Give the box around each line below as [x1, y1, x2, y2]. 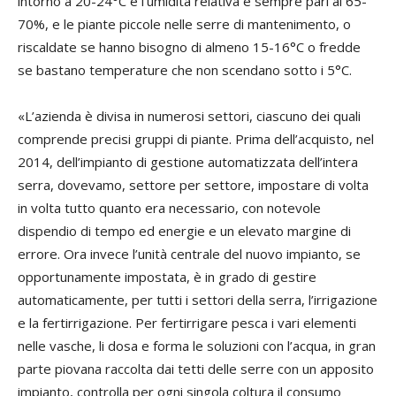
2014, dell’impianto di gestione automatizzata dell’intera [18, 153, 358, 171]
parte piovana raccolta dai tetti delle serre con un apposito [18, 360, 374, 378]
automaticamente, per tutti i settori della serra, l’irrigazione [18, 291, 377, 309]
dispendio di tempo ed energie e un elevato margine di [18, 222, 351, 240]
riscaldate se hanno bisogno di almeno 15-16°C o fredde [18, 38, 361, 57]
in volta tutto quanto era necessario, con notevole [18, 199, 321, 217]
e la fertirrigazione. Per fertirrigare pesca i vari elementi [18, 314, 356, 332]
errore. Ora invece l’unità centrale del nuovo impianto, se [18, 245, 361, 263]
